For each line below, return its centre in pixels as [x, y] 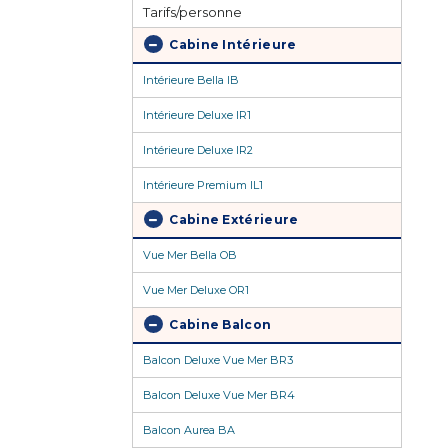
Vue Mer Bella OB [190, 255]
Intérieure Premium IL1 [203, 185]
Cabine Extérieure [232, 220]
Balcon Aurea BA [189, 430]
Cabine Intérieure [231, 45]
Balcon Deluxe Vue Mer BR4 [219, 395]
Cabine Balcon [219, 325]
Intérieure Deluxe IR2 [198, 150]
